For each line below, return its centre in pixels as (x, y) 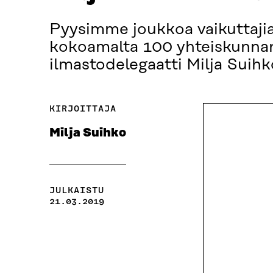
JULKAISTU (76, 190)
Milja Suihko (87, 133)
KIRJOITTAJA (83, 109)
